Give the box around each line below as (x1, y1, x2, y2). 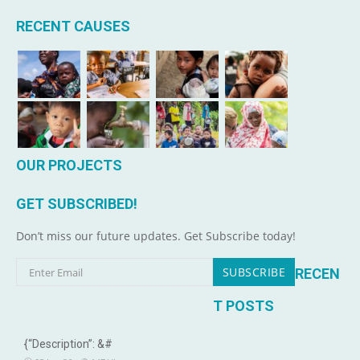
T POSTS (212, 297, 274, 315)
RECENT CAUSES (16, 18, 130, 35)
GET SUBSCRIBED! (16, 195, 137, 213)
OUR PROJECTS (16, 157, 122, 174)
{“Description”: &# (24, 337, 112, 351)
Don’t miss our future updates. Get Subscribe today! (16, 228, 296, 244)
